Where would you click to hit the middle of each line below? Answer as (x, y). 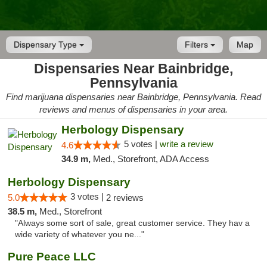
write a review (186, 144)
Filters (198, 45)
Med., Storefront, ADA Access (151, 159)
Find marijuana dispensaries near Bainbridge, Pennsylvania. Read (133, 97)
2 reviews (125, 198)
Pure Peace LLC (52, 257)
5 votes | (142, 144)
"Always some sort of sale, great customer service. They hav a (132, 223)
